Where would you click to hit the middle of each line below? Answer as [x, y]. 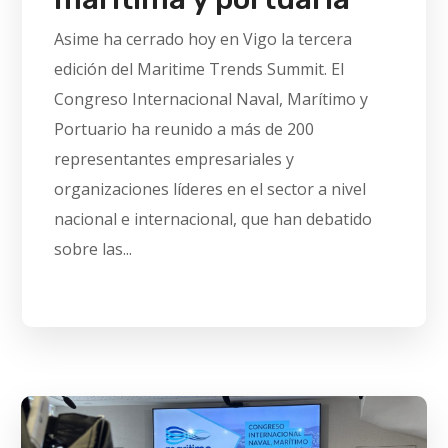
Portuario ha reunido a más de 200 [184, 129]
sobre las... [93, 249]
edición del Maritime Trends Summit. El [199, 69]
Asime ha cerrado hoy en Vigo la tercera [203, 39]
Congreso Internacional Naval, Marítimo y [211, 99]
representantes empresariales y [174, 159]
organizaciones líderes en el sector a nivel [210, 189]
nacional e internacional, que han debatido [213, 219]
